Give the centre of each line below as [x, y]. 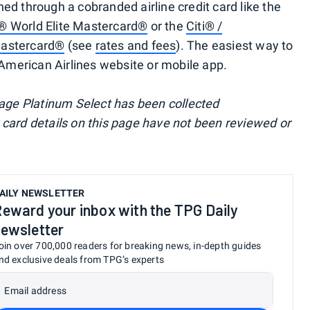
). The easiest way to [235, 45]
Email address [35, 290]
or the [167, 26]
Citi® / [204, 26]
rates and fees [136, 45]
